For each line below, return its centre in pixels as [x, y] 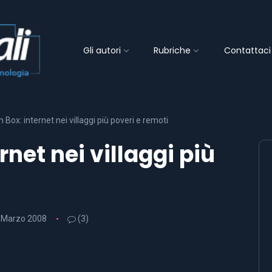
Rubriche [172, 50]
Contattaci [247, 50]
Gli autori [102, 50]
